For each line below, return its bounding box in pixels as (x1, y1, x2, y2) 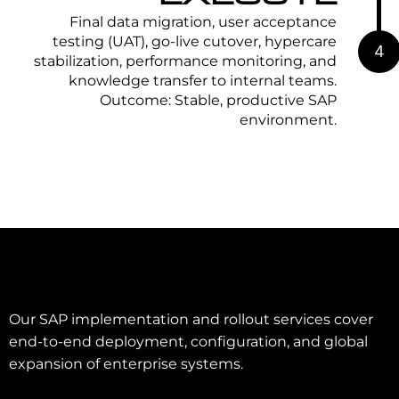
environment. (240, 111, 337, 128)
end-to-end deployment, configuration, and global (9, 333, 368, 350)
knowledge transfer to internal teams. (69, 72, 337, 89)
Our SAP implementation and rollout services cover (9, 311, 373, 328)
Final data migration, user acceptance (69, 13, 337, 30)
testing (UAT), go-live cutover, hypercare (53, 33, 337, 50)
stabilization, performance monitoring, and (34, 53, 337, 69)
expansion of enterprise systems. (9, 355, 243, 372)
